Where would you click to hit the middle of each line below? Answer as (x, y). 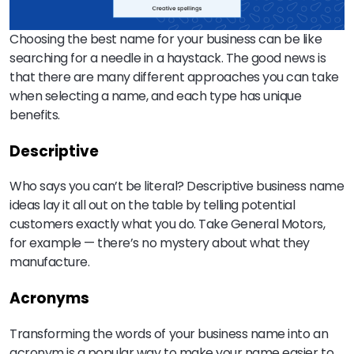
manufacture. (50, 262)
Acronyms (49, 298)
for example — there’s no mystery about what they (160, 243)
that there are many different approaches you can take (174, 77)
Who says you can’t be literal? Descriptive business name (177, 186)
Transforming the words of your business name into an (169, 333)
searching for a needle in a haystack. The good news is (168, 58)
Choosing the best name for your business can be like (166, 39)
